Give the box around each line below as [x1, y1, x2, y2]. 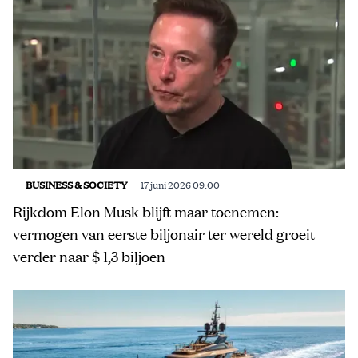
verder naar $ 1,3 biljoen [13, 246, 165, 266]
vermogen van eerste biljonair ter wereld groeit [13, 224, 315, 244]
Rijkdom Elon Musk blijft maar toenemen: [13, 201, 279, 221]
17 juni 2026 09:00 [141, 177, 220, 191]
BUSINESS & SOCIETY [26, 177, 128, 191]
